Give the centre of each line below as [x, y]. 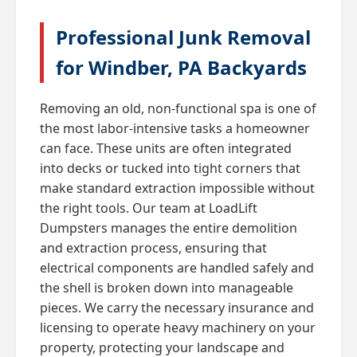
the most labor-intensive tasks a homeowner [175, 128]
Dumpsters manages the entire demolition [169, 228]
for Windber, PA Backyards [181, 67]
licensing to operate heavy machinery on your [178, 327]
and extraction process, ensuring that [153, 247]
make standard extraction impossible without [177, 188]
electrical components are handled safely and [177, 267]
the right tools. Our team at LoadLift [149, 208]
